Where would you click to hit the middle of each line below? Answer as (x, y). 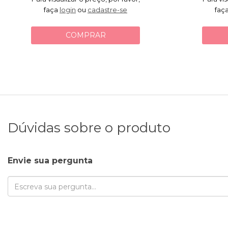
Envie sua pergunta (50, 160)
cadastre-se (107, 10)
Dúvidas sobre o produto (89, 127)
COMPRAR (85, 35)
